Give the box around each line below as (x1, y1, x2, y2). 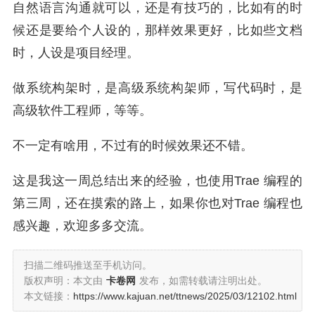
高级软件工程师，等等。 (13, 103, 152, 117)
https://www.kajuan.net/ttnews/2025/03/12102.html (73, 290, 297, 302)
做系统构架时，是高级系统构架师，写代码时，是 (13, 81, 302, 95)
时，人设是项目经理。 (13, 46, 139, 60)
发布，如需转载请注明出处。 (139, 275, 267, 286)
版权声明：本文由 (24, 275, 103, 286)
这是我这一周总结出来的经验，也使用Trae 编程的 (13, 174, 302, 188)
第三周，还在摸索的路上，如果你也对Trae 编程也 (13, 196, 302, 210)
